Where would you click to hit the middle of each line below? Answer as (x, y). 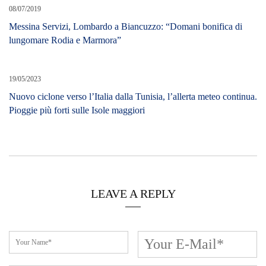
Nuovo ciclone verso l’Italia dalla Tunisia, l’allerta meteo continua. (133, 96)
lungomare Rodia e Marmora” (65, 40)
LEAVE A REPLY (133, 193)
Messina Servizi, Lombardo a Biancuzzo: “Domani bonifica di (126, 26)
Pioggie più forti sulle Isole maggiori (77, 110)
